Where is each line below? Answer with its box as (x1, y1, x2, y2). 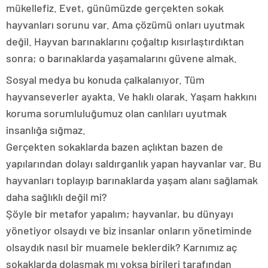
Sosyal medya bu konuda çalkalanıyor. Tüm (6, 72, 205, 86)
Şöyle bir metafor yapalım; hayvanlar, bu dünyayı (6, 206, 233, 220)
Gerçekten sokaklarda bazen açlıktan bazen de (6, 139, 223, 153)
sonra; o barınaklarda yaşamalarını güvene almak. (6, 51, 237, 65)
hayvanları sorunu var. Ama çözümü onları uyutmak (6, 17, 245, 31)
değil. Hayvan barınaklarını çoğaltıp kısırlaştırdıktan (6, 34, 244, 48)
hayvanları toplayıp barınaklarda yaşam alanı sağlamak (6, 173, 258, 187)
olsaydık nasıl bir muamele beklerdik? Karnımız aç (6, 240, 237, 254)
